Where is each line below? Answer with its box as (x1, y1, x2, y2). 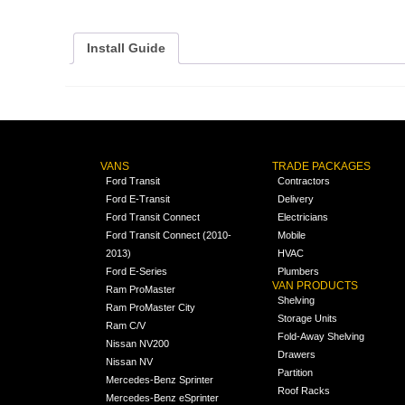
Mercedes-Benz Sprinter (105, 374, 213, 386)
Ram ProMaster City (105, 302, 195, 314)
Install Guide (87, 40, 165, 55)
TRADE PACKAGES (272, 160, 372, 174)
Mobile (278, 230, 306, 241)
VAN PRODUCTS (272, 279, 359, 293)
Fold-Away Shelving (278, 331, 365, 343)
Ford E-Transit (105, 193, 170, 205)
